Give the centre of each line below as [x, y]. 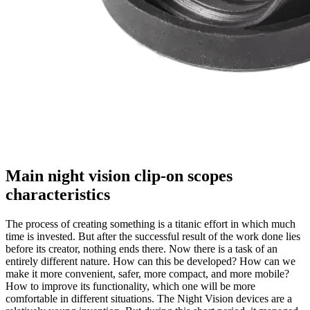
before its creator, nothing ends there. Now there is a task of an [142, 248]
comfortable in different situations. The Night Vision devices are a [149, 298]
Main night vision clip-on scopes [119, 175]
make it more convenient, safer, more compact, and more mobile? [147, 273]
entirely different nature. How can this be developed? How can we [151, 261]
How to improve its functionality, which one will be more [130, 286]
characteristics [58, 194]
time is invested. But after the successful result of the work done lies [153, 236]
